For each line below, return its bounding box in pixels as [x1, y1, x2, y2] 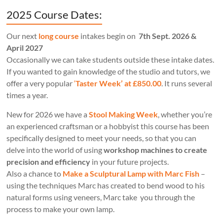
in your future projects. [90, 156, 169, 166]
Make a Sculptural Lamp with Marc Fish [63, 168, 200, 178]
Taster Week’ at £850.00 [75, 78, 162, 88]
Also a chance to [6, 168, 63, 178]
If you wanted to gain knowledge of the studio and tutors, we [6, 66, 211, 76]
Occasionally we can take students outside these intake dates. [6, 54, 215, 64]
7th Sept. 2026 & [136, 31, 197, 40]
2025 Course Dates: [6, 7, 103, 21]
